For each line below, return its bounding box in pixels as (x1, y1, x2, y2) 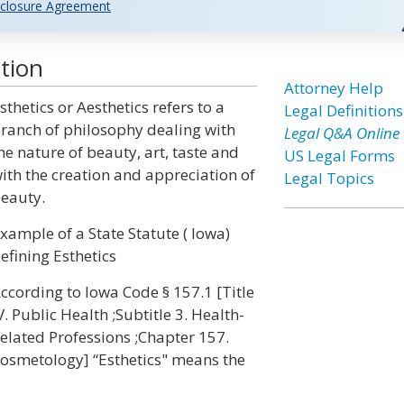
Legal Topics (283, 168, 374, 188)
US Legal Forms (283, 145, 395, 166)
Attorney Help (283, 78, 383, 98)
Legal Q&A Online (283, 123, 399, 143)
